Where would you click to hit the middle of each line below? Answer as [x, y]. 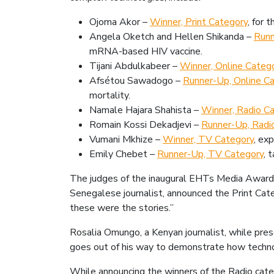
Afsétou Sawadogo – [136, 81]
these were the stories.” [122, 208]
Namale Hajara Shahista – [145, 110]
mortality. [110, 95]
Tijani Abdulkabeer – [135, 66]
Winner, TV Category [208, 139]
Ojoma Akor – [120, 22]
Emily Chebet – [123, 154]
